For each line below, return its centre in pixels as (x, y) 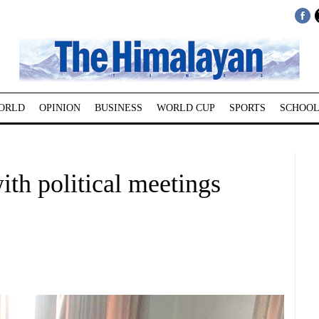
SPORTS (247, 108)
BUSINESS (118, 108)
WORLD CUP (185, 108)
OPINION (59, 108)
